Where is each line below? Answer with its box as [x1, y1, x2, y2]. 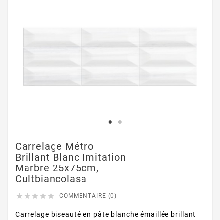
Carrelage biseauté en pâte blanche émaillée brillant [15, 210, 196, 219]
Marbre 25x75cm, [15, 162, 99, 174]
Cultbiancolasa [15, 173, 87, 185]
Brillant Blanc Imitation [15, 151, 126, 164]
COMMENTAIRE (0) [59, 192, 117, 200]
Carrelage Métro [15, 140, 94, 153]
